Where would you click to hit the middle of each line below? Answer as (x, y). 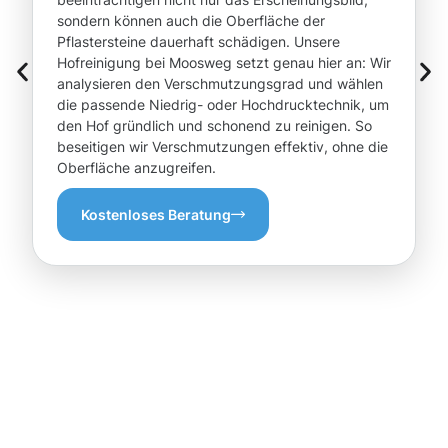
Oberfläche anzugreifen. (136, 168)
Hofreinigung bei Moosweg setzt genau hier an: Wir (224, 63)
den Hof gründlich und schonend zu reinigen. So (214, 126)
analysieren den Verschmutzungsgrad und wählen (220, 84)
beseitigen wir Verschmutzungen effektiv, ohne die (222, 147)
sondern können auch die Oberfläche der (191, 21)
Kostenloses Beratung (156, 215)
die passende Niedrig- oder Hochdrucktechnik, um (223, 105)
